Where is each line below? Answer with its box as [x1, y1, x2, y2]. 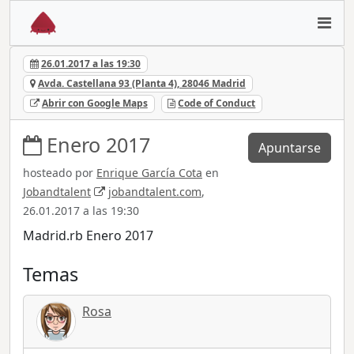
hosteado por [23, 164, 96, 180]
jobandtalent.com [108, 183, 201, 199]
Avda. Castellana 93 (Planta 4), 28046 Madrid [37, 77, 246, 91]
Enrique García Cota [96, 164, 202, 180]
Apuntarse [258, 138, 321, 156]
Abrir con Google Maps [41, 96, 148, 111]
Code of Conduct [178, 96, 256, 111]
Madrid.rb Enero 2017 [23, 226, 153, 244]
